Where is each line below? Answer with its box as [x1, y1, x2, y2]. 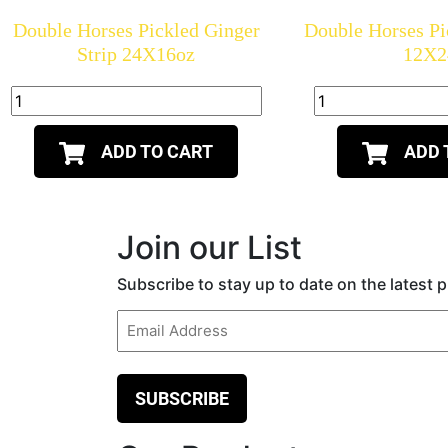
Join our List [117, 228, 302, 268]
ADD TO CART [101, 141, 214, 163]
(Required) [119, 338, 186, 355]
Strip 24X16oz [77, 43, 196, 66]
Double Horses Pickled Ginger [12, 19, 260, 42]
